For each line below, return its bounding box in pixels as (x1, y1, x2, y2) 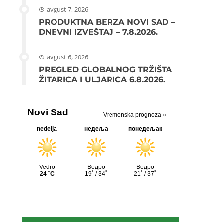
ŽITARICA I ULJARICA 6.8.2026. (39, 75, 166, 85)
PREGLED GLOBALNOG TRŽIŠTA (39, 65, 172, 75)
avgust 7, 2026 (47, 5, 89, 14)
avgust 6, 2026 (47, 53, 89, 62)
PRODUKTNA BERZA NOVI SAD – (39, 17, 175, 27)
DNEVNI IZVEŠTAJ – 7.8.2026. (39, 27, 158, 37)
